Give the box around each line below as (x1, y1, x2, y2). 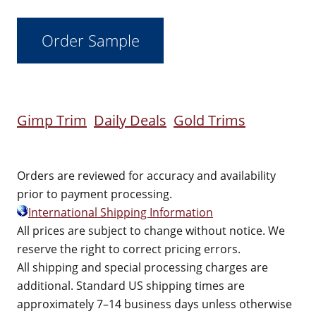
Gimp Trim (17, 111, 87, 130)
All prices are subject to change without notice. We (17, 223, 285, 238)
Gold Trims (174, 111, 245, 130)
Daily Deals (94, 111, 166, 130)
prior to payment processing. (17, 186, 172, 202)
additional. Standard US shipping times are (17, 278, 245, 293)
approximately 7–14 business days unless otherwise (17, 296, 292, 312)
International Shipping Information (28, 205, 213, 220)
